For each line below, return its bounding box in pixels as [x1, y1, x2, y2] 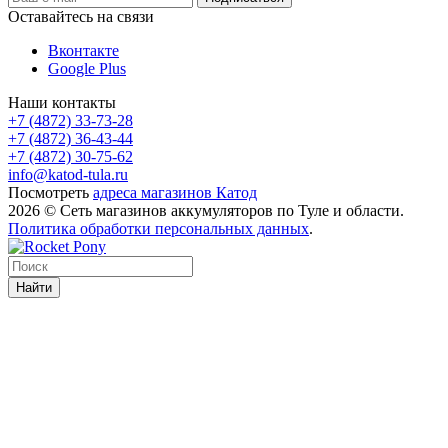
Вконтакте [48, 41, 119, 59]
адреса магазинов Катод [93, 183, 257, 201]
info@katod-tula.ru [8, 165, 128, 183]
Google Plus [48, 59, 126, 77]
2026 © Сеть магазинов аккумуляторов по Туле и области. [8, 201, 404, 219]
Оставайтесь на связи [8, 7, 154, 25]
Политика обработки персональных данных [8, 219, 309, 237]
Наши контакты [8, 93, 116, 111]
